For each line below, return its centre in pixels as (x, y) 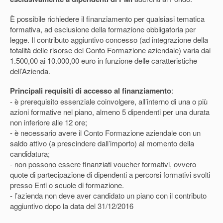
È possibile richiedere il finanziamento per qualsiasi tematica (107, 19)
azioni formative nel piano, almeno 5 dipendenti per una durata (110, 112)
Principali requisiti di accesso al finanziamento (91, 91)
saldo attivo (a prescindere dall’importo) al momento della (102, 143)
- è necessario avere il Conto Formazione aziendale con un (105, 133)
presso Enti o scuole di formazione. (67, 185)
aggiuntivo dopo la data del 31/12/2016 (72, 206)
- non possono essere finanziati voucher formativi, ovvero (103, 164)
